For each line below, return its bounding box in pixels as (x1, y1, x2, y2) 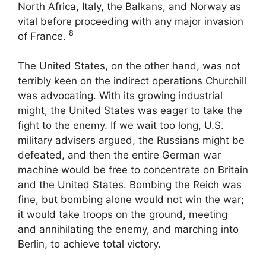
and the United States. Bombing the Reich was (18, 179, 242, 191)
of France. (18, 30, 69, 42)
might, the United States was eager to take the (18, 104, 242, 117)
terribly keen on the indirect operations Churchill (18, 75, 246, 87)
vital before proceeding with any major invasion (18, 15, 243, 27)
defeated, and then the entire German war (18, 149, 221, 161)
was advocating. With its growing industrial (18, 90, 223, 102)
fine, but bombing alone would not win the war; (18, 194, 244, 206)
